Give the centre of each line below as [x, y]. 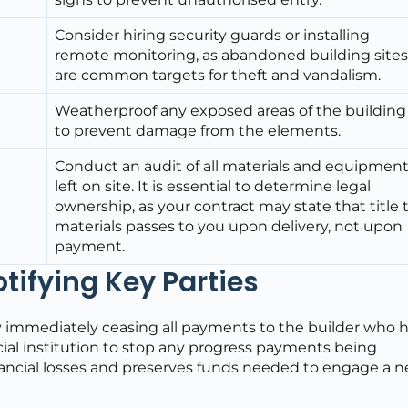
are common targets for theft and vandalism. [218, 75]
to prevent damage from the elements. [198, 130]
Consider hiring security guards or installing [213, 35]
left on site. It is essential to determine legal [213, 186]
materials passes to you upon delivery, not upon [229, 226]
